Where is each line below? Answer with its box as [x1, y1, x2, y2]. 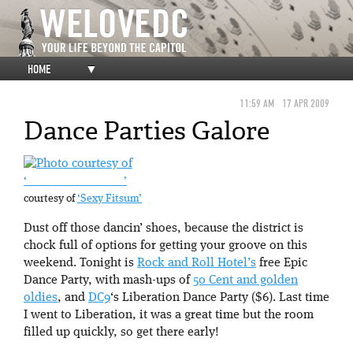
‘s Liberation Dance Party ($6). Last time [110, 292, 329, 305]
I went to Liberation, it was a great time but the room [24, 309, 314, 322]
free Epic [256, 257, 307, 270]
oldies [24, 292, 58, 305]
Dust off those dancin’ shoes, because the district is [24, 222, 303, 236]
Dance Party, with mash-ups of [24, 274, 193, 288]
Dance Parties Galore [24, 114, 269, 147]
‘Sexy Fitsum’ [77, 194, 142, 205]
